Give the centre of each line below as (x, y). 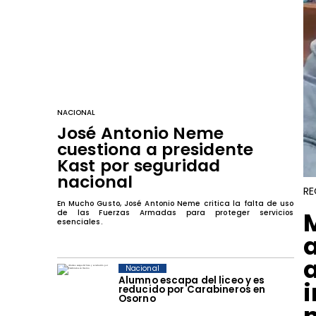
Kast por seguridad (139, 165)
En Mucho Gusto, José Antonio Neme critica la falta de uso (175, 204)
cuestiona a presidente (155, 149)
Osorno (137, 298)
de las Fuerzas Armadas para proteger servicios (175, 213)
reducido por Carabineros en (192, 289)
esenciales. (80, 222)
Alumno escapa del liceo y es (192, 280)
